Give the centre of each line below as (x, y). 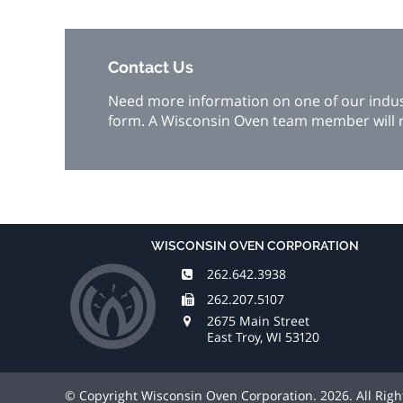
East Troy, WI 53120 (263, 336)
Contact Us (151, 67)
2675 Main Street (258, 320)
